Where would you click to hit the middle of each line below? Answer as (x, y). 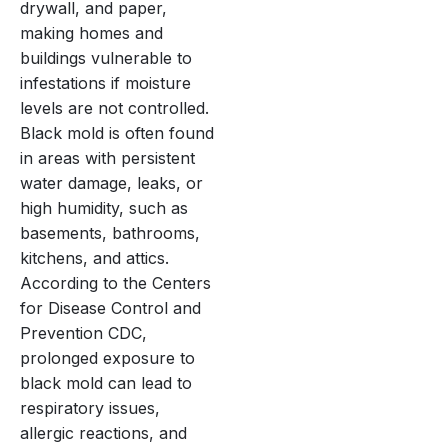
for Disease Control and (110, 308)
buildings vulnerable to (106, 58)
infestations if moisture (105, 83)
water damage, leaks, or (111, 183)
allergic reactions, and (103, 433)
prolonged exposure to (107, 358)
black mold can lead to (106, 383)
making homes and (91, 33)
